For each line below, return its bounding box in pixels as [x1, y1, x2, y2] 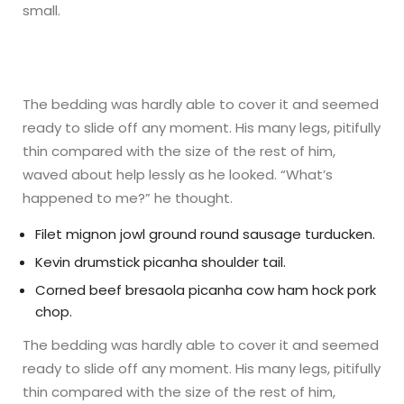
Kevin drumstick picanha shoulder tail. [35, 252, 286, 271]
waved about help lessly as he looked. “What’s [23, 164, 333, 184]
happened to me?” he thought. [23, 188, 233, 207]
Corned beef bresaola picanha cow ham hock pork [35, 280, 376, 299]
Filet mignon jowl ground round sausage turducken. [35, 224, 375, 243]
